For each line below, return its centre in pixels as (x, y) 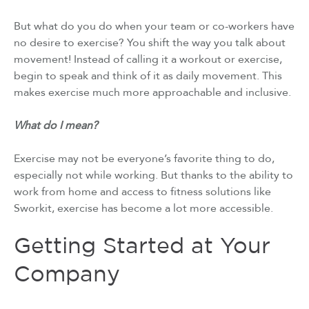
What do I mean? (56, 125)
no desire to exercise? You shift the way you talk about (150, 42)
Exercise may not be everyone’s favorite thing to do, (144, 158)
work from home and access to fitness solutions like (142, 191)
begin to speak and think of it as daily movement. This (148, 76)
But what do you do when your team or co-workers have (154, 26)
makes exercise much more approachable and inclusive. (154, 92)
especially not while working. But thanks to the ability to (153, 175)
